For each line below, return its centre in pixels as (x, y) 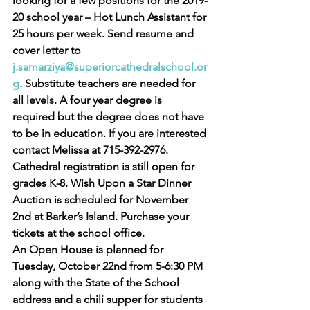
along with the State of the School (97, 283)
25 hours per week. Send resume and (104, 34)
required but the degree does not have (110, 117)
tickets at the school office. (79, 233)
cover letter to (48, 50)
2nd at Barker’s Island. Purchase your (102, 216)
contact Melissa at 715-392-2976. (92, 150)
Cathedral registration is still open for (105, 166)
